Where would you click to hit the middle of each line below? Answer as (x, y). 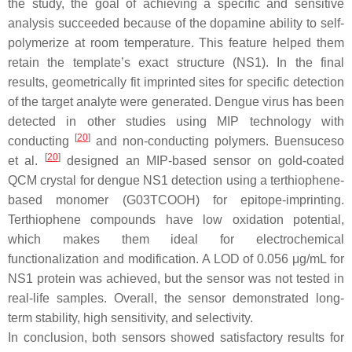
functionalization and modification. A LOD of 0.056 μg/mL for (176, 258)
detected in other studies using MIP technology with (176, 121)
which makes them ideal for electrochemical (176, 239)
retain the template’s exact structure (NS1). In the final (176, 62)
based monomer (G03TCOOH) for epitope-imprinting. (176, 200)
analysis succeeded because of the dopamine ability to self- (176, 23)
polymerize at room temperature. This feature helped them (176, 42)
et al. (26, 160)
